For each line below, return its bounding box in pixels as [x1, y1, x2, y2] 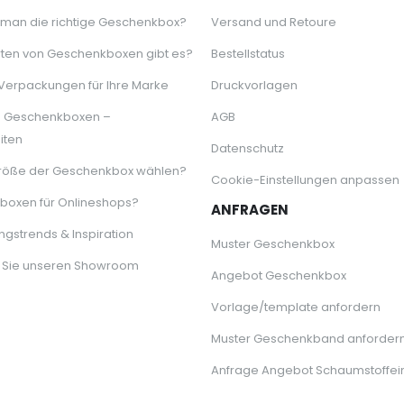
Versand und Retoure [211, 14, 336, 32]
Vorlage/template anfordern [211, 298, 381, 317]
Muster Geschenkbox [211, 235, 335, 253]
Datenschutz [211, 140, 284, 158]
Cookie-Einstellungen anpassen [211, 171, 399, 189]
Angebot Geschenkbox [211, 267, 346, 285]
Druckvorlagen [211, 77, 298, 95]
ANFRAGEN [211, 200, 289, 220]
